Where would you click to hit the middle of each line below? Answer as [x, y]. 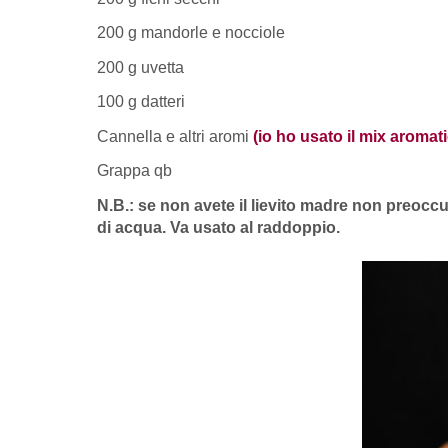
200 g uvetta [140, 67]
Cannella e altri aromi [175, 136]
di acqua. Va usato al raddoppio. [218, 227]
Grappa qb [134, 171]
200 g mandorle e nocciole [191, 33]
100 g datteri [141, 102]
